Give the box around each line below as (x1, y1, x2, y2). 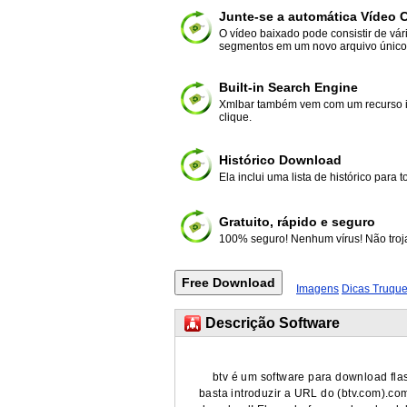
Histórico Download (219, 153, 342, 167)
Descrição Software (205, 315, 340, 331)
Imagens (296, 283, 339, 295)
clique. (219, 111, 252, 124)
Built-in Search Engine (219, 80, 358, 94)
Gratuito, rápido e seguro (219, 214, 375, 229)
